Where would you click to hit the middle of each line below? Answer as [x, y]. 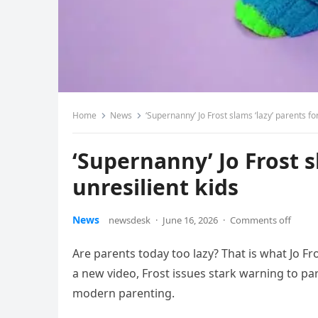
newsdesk [130, 220]
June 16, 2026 [190, 220]
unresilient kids [155, 187]
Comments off [261, 220]
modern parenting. [124, 293]
